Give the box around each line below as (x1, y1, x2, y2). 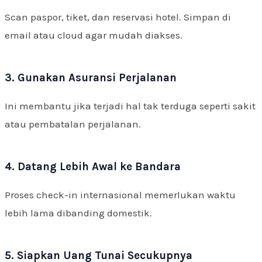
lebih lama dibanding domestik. (5, 206, 152, 219)
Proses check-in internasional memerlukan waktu (5, 188, 236, 201)
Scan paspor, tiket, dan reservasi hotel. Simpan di (5, 11, 231, 23)
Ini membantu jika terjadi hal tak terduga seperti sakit (5, 99, 256, 112)
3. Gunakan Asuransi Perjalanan (5, 71, 177, 84)
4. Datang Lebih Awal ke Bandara (5, 160, 181, 173)
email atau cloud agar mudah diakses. (5, 29, 182, 41)
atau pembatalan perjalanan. (5, 118, 141, 130)
